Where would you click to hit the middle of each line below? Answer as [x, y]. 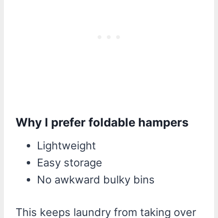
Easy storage [70, 162]
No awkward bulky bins [96, 179]
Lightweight [66, 145]
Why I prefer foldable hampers [102, 122]
